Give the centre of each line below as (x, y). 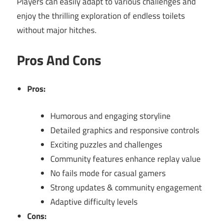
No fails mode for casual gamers (108, 173)
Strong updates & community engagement (126, 187)
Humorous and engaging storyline (110, 116)
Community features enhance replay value (126, 159)
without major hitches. (57, 30)
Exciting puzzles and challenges (106, 144)
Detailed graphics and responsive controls (125, 130)
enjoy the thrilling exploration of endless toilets (101, 16)
